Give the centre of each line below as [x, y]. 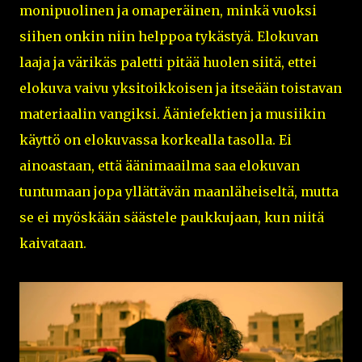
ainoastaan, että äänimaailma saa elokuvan [160, 165]
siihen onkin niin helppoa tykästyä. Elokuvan [169, 36]
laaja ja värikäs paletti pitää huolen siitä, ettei [168, 62]
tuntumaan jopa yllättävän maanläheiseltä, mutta [179, 191]
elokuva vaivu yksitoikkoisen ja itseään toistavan [181, 88]
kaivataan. [53, 243]
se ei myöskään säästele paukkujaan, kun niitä [172, 217]
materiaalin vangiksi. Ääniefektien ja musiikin [173, 114]
